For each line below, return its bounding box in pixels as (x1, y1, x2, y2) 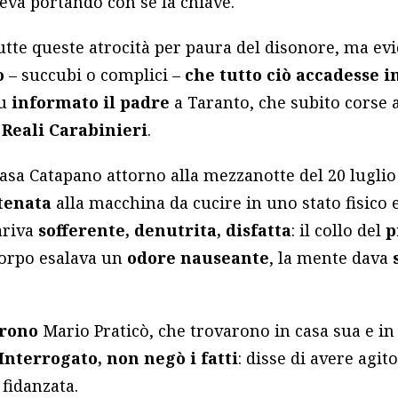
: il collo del (291, 219, 386, 242)
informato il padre (12, 92, 171, 114)
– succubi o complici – (4, 64, 186, 86)
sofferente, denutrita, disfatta (38, 219, 292, 242)
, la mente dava (269, 247, 394, 269)
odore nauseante (127, 247, 270, 269)
